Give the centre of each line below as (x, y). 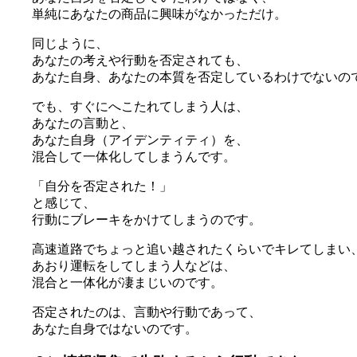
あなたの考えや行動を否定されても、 (140, 60)
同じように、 (70, 43)
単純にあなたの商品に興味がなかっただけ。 (159, 14)
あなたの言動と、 (83, 123)
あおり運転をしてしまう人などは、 (134, 265)
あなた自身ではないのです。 (115, 328)
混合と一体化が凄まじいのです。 (127, 282)
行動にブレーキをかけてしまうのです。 (147, 219)
